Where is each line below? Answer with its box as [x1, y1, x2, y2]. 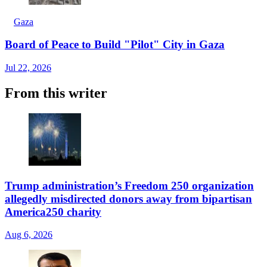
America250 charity [5, 205, 101, 218]
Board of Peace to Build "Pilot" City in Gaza [5, 38, 225, 51]
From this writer [5, 85, 107, 101]
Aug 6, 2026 [5, 229, 52, 240]
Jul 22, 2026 [5, 63, 51, 73]
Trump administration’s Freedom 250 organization [5, 179, 254, 192]
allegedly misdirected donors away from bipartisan [5, 192, 252, 205]
